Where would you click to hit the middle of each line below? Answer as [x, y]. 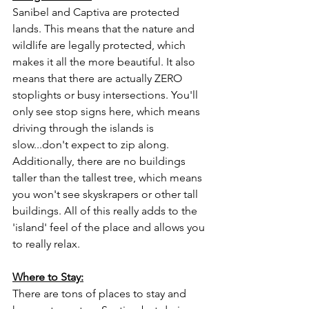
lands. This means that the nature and [105, 29]
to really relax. [46, 244]
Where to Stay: [48, 277]
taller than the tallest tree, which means [109, 178]
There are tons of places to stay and [101, 293]
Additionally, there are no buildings [100, 161]
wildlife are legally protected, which [100, 45]
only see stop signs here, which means [108, 111]
